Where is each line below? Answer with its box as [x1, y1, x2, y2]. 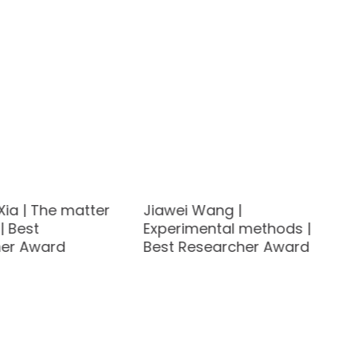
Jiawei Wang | [143, 200, 242, 221]
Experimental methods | [143, 219, 311, 239]
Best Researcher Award [143, 237, 310, 257]
